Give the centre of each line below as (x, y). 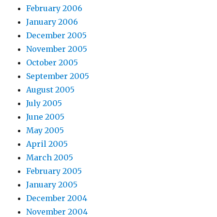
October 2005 (52, 63)
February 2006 (54, 8)
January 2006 (52, 22)
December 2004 (57, 198)
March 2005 (50, 158)
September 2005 (58, 76)
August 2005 (51, 90)
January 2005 (52, 185)
